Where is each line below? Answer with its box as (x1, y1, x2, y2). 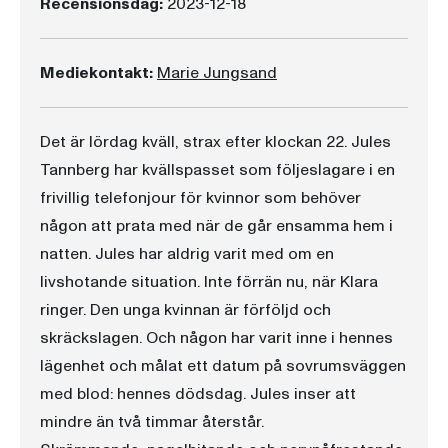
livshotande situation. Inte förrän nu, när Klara (40, 271, 378, 293)
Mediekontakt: (40, 62, 153, 84)
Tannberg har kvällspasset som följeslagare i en (40, 159, 395, 181)
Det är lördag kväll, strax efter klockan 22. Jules (40, 131, 391, 153)
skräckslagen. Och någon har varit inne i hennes (40, 327, 393, 349)
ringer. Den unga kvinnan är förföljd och (40, 299, 331, 321)
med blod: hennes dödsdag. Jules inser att (40, 383, 356, 405)
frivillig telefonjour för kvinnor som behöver (40, 187, 361, 209)
